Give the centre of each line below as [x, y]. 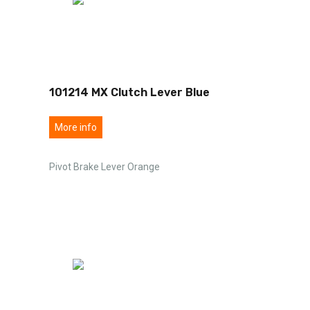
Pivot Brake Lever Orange [104, 166]
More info [76, 127]
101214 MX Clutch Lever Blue [129, 92]
